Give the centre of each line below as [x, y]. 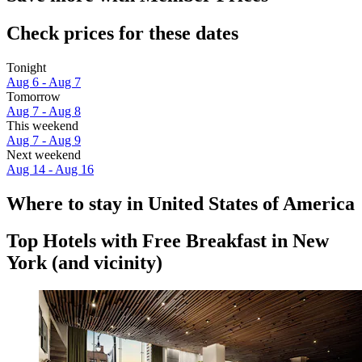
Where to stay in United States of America [181, 203]
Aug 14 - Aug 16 [50, 169]
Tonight [26, 67]
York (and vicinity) [84, 263]
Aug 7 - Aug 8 [44, 111]
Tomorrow [34, 96]
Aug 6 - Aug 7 [44, 82]
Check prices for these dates [122, 33]
